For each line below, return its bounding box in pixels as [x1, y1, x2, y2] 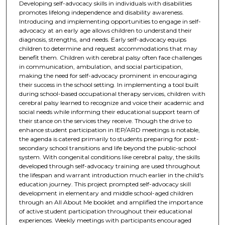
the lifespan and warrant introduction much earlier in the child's [19, 171, 203, 179]
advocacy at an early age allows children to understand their [19, 26, 192, 34]
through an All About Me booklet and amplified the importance [19, 198, 203, 206]
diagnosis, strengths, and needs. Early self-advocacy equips [19, 35, 186, 43]
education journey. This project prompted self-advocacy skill [19, 180, 191, 188]
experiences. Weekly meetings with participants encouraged [19, 216, 191, 224]
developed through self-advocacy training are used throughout [19, 162, 200, 170]
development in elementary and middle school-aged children [19, 189, 193, 197]
